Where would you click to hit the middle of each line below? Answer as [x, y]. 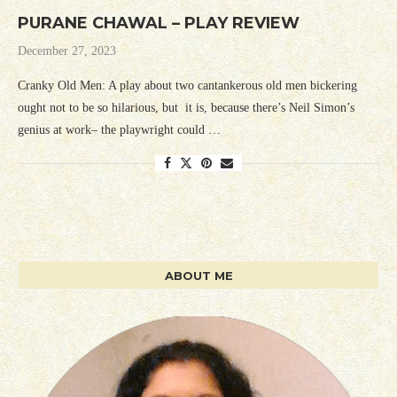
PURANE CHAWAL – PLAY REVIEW [159, 23]
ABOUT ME [198, 276]
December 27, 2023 [67, 51]
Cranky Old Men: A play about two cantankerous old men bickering [187, 86]
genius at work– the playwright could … [119, 130]
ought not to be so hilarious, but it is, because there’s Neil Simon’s [186, 108]
